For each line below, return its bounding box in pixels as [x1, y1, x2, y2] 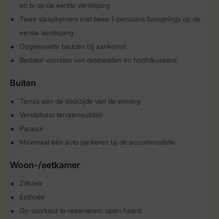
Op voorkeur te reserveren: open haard [20, 206, 141, 215]
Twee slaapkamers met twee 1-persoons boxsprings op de [20, 15, 200, 23]
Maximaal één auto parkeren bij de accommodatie [20, 138, 175, 146]
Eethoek [20, 193, 44, 201]
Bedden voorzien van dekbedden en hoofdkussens [20, 56, 177, 64]
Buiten [10, 78, 36, 88]
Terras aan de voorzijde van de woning [20, 97, 140, 105]
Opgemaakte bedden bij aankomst [20, 42, 126, 50]
